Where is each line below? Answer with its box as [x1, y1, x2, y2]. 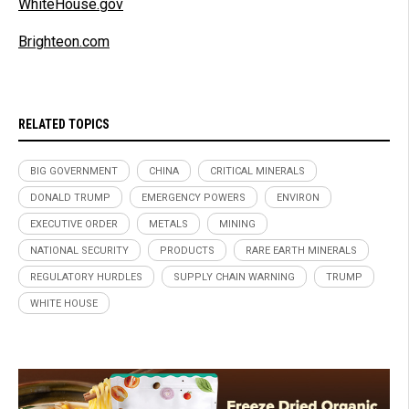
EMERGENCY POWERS [142, 191, 246, 204]
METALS [149, 217, 188, 230]
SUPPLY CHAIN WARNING [173, 270, 295, 283]
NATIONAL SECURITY [30, 244, 129, 257]
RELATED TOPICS [18, 116, 110, 131]
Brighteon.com [18, 32, 110, 50]
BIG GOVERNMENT [30, 164, 118, 177]
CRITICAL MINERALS [210, 164, 305, 177]
